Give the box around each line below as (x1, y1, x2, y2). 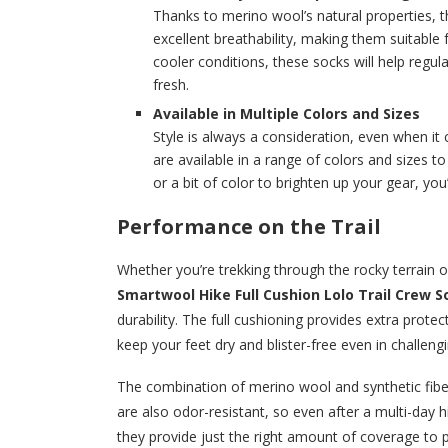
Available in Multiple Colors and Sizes (153, 104, 420, 124)
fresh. (153, 75, 189, 95)
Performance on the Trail (117, 213, 381, 241)
